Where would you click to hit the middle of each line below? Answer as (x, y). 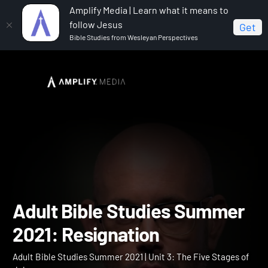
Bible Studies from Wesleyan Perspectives (134, 37)
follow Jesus (96, 24)
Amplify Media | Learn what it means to (149, 10)
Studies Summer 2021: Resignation (83, 98)
